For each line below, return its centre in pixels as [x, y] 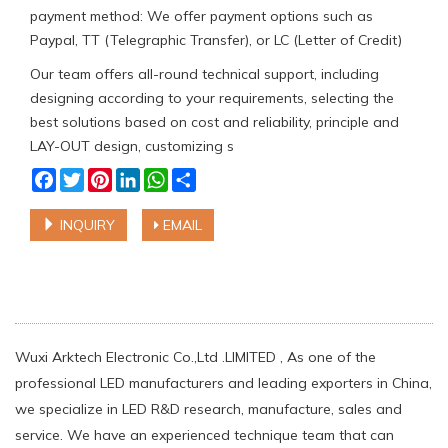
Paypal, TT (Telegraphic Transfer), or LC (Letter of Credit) [216, 39]
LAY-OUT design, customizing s [132, 145]
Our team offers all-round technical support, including [204, 73]
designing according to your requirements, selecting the [212, 97]
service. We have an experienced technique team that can [204, 434]
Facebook [88, 175]
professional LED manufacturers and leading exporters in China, [223, 382]
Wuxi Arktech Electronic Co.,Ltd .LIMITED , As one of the [195, 356]
